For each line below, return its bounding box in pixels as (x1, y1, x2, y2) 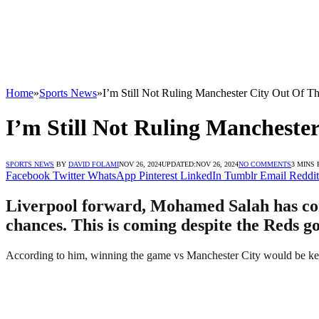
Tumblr (224, 169, 257, 182)
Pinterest (139, 169, 177, 182)
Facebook (6, 169, 50, 182)
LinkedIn (180, 169, 221, 182)
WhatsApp (88, 169, 136, 182)
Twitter (53, 169, 85, 182)
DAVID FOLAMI (68, 159, 119, 168)
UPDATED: (162, 159, 196, 168)
